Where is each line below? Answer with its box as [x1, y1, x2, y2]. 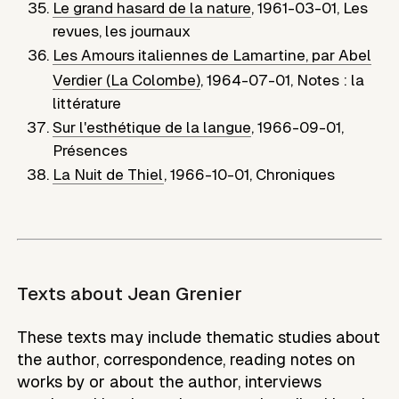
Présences [53, 142, 128, 160]
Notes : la [297, 71, 365, 90]
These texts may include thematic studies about [17, 328, 381, 347]
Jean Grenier [127, 282, 243, 305]
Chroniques [256, 166, 336, 184]
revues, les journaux [53, 22, 191, 41]
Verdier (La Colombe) [53, 71, 201, 90]
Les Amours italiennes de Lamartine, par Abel [53, 46, 372, 65]
